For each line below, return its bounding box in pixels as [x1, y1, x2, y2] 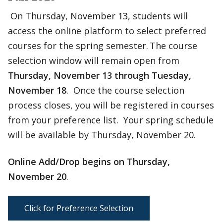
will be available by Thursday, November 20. [8, 129, 196, 141]
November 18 [8, 84, 66, 96]
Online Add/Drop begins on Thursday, [8, 156, 170, 167]
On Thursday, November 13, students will [8, 10, 188, 22]
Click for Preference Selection [24, 203, 133, 214]
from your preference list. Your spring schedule [8, 114, 214, 126]
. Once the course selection [66, 84, 184, 96]
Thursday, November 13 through [8, 69, 149, 81]
